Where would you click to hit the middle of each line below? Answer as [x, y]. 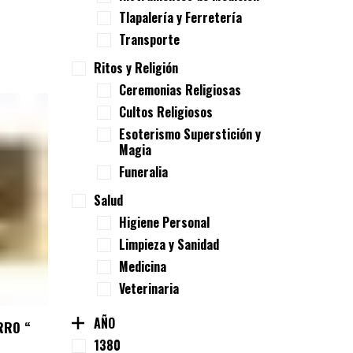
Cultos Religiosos [166, 112]
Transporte [149, 39]
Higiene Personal [164, 222]
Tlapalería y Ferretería [180, 17]
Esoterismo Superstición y [190, 134]
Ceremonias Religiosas [180, 90]
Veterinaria [149, 288]
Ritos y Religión [136, 68]
